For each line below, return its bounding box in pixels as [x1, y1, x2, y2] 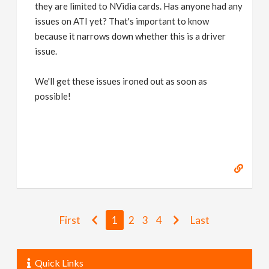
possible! [35, 91, 71, 101]
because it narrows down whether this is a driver [35, 31, 226, 41]
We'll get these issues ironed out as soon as [35, 76, 208, 86]
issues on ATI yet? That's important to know [35, 16, 210, 26]
